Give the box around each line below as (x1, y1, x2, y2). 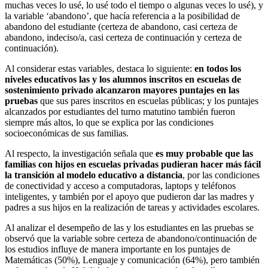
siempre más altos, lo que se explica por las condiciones (5, 117, 214, 127)
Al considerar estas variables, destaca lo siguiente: (5, 63, 194, 74)
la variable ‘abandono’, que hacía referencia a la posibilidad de (5, 10, 240, 21)
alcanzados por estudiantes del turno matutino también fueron (5, 106, 235, 117)
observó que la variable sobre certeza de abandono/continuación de (5, 233, 257, 243)
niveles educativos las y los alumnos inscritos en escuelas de (5, 74, 241, 84)
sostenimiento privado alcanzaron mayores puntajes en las (5, 84, 239, 95)
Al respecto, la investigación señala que (5, 148, 156, 159)
